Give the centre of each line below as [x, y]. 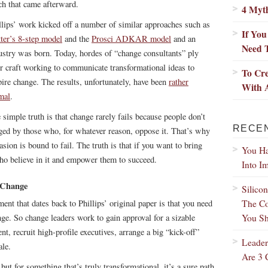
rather [179, 82]
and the [77, 39]
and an [183, 39]
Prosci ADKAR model [131, 39]
